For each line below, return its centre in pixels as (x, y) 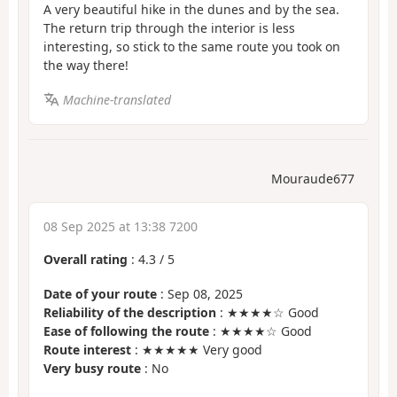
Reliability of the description (130, 312)
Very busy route (92, 368)
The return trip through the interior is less (169, 28)
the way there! (86, 66)
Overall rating (86, 260)
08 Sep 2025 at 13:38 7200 (121, 227)
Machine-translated (117, 99)
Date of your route (100, 293)
